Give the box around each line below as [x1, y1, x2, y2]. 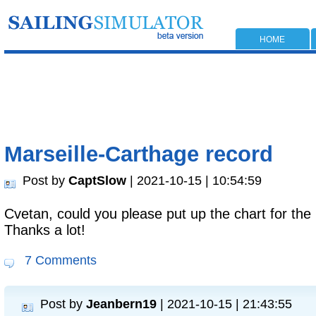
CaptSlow [68, 173, 126, 188]
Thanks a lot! [4, 222, 85, 238]
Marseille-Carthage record [4, 142, 273, 166]
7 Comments [21, 253, 97, 267]
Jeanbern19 [86, 296, 157, 311]
